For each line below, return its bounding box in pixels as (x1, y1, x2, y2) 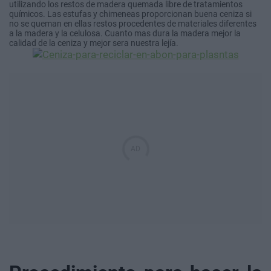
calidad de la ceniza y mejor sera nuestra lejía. (9, 38, 178, 48)
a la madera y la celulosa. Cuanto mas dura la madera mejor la (9, 28, 241, 39)
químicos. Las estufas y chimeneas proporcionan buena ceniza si (9, 9, 252, 19)
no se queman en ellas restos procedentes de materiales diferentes (9, 19, 256, 29)
